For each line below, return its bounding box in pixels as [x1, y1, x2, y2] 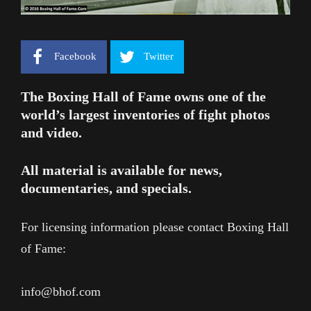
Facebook [54, 51, 96, 62]
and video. [21, 124, 82, 140]
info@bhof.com [21, 285, 101, 299]
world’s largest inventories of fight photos [21, 106, 270, 122]
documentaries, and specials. [21, 180, 192, 196]
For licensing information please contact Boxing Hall [21, 219, 289, 234]
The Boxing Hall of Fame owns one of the [21, 88, 266, 104]
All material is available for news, [21, 162, 222, 178]
